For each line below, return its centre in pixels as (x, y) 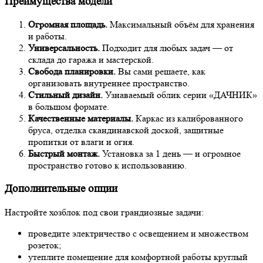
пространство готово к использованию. (107, 166)
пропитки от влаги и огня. (81, 142)
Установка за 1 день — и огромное (170, 154)
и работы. (48, 36)
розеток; (45, 245)
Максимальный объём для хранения (181, 25)
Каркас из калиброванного (188, 119)
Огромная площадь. (68, 25)
